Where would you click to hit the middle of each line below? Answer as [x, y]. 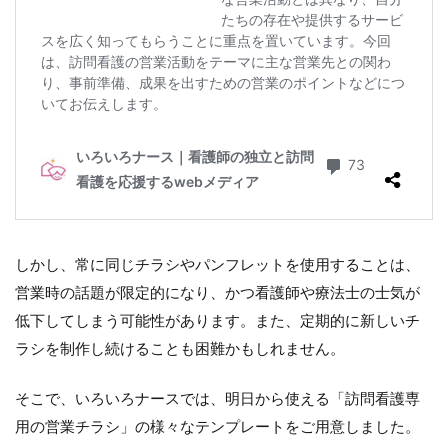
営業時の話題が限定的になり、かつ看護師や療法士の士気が [217, 291]
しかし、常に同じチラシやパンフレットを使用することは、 [217, 263]
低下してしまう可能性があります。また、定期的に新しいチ [217, 319]
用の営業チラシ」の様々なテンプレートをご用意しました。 [217, 425]
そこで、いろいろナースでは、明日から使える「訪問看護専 [217, 397]
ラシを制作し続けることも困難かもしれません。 [180, 347]
